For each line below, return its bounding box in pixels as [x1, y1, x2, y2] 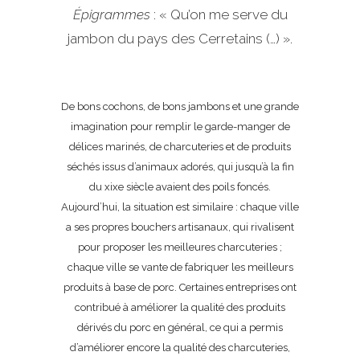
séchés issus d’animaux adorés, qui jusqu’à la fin [66, 161, 294, 173]
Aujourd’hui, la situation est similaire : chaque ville [61, 201, 299, 213]
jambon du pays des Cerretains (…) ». [67, 31, 292, 47]
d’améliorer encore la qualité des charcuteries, [70, 342, 290, 354]
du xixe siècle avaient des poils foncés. [89, 181, 271, 193]
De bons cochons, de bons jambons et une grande [61, 100, 299, 112]
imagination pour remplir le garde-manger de [70, 121, 290, 133]
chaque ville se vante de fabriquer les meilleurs [67, 261, 293, 273]
